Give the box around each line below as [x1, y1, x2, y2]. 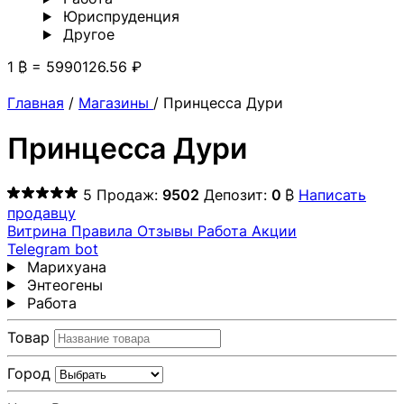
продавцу [7, 203, 76, 222]
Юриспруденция [58, 7, 179, 25]
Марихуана [22, 257, 106, 276]
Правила [71, 221, 137, 240]
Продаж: [96, 185, 162, 204]
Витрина [7, 221, 71, 240]
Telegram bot [7, 239, 98, 258]
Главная [7, 94, 64, 112]
